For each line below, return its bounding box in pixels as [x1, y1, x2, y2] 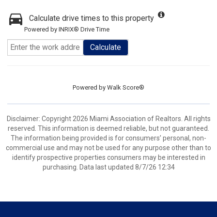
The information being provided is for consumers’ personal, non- [11, 134, 206, 142]
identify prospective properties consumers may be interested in [12, 154, 205, 161]
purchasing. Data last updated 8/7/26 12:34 [42, 163, 175, 171]
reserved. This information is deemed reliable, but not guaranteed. [8, 124, 209, 132]
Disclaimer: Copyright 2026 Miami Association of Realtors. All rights [6, 115, 211, 123]
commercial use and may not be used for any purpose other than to [6, 144, 211, 152]
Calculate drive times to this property [29, 14, 154, 23]
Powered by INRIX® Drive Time [24, 26, 109, 33]
